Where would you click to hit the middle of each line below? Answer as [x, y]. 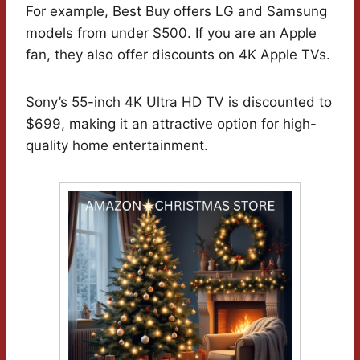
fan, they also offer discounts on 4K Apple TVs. [178, 54]
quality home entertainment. [117, 145]
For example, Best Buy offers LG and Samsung [176, 11]
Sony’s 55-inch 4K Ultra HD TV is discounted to [179, 102]
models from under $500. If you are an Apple [171, 33]
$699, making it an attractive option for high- [171, 123]
